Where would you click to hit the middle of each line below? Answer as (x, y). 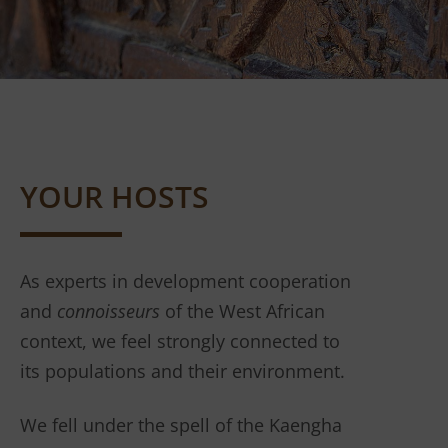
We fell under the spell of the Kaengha (181, 425)
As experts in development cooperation (185, 281)
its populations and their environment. (182, 371)
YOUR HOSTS (114, 197)
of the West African (242, 311)
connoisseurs (108, 311)
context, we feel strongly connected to (180, 341)
